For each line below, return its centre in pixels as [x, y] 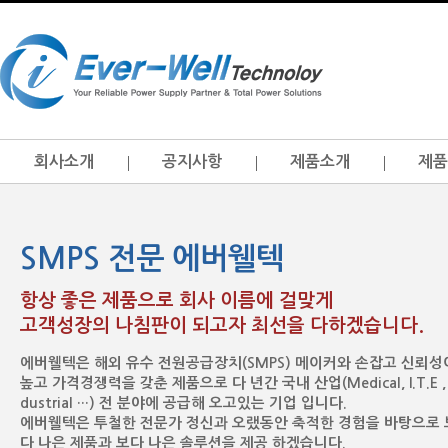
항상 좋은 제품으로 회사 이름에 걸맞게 [176, 300]
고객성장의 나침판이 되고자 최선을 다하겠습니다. [222, 325]
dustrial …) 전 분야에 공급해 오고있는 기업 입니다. [183, 403]
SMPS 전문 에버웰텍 [152, 258]
